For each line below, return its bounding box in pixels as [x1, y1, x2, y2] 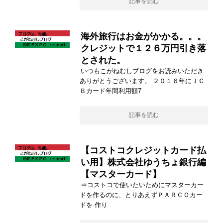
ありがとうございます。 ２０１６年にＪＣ [80, 77, 205, 85]
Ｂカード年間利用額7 [80, 87, 141, 95]
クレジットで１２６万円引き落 [81, 43, 206, 54]
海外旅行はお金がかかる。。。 [81, 31, 206, 42]
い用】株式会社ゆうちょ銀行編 [81, 157, 206, 168]
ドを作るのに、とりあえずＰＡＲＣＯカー [80, 191, 203, 199]
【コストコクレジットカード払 [81, 145, 206, 156]
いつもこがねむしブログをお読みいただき [81, 67, 204, 75]
